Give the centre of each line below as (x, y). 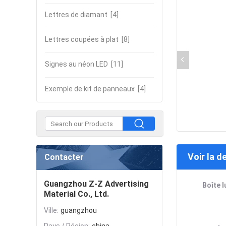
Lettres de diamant (76, 15)
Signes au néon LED (76, 64)
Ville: (51, 210)
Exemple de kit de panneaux (90, 89)
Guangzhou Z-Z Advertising (96, 184)
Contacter (64, 157)
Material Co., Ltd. (76, 194)
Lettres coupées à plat (82, 39)
